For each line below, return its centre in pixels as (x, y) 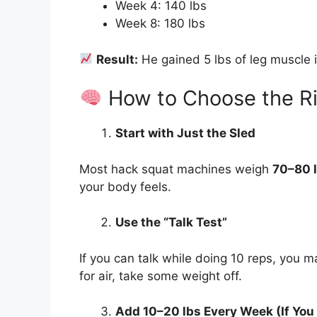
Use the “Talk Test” (171, 223)
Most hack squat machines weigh (176, 169)
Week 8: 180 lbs (160, 24)
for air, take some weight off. (161, 276)
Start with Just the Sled (185, 133)
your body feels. (125, 186)
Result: (117, 59)
